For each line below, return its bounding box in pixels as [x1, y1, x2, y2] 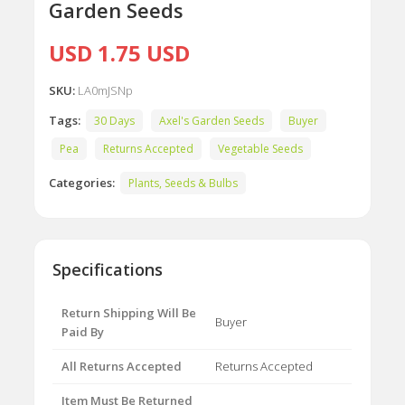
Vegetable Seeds [218, 141, 304, 157]
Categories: [49, 174, 116, 192]
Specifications [52, 259, 164, 281]
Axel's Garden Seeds [159, 113, 265, 129]
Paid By [61, 324, 105, 341]
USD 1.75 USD [49, 38, 191, 69]
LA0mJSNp [78, 82, 134, 99]
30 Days [94, 113, 136, 129]
